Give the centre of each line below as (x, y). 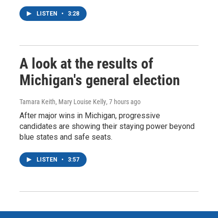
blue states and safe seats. (66, 137)
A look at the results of (86, 64)
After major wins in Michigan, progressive (90, 116)
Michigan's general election (100, 80)
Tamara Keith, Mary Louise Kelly (63, 102)
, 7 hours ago (123, 102)
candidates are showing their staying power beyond (107, 126)
